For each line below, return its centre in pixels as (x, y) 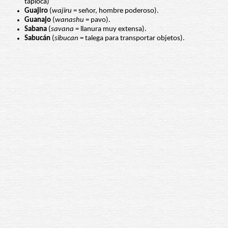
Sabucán (37, 39)
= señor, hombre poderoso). (115, 11)
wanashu (69, 20)
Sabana (36, 30)
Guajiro (36, 11)
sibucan (66, 39)
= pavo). (97, 20)
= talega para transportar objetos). (132, 39)
